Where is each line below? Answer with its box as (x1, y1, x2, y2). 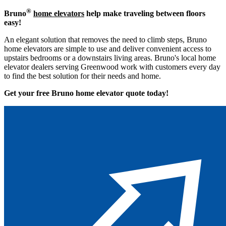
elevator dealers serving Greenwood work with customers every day (4, 63, 220, 71)
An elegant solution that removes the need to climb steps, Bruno (4, 35, 207, 44)
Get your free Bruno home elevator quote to (4, 89, 153, 97)
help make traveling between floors (84, 9, 205, 18)
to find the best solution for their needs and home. (4, 72, 161, 80)
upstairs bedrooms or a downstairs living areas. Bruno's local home (4, 53, 216, 62)
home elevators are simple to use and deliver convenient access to (4, 44, 211, 53)
